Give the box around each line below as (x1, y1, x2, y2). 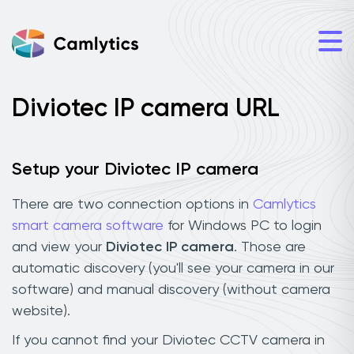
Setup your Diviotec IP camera (12, 161, 258, 179)
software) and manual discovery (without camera (12, 282, 330, 297)
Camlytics (253, 197, 316, 212)
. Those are (234, 239, 306, 254)
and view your (12, 239, 106, 254)
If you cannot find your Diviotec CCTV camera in (12, 333, 325, 348)
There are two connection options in (12, 197, 253, 212)
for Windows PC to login (164, 218, 322, 233)
